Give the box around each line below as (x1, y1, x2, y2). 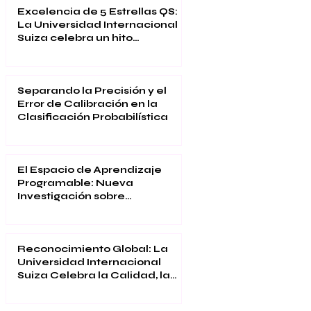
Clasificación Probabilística (17, 110, 168, 123)
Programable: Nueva (17, 176, 133, 189)
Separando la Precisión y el (17, 84, 167, 96)
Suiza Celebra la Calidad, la (17, 269, 170, 281)
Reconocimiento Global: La (17, 242, 168, 255)
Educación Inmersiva (17, 203, 135, 215)
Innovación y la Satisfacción (17, 282, 171, 294)
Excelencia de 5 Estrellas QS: (17, 5, 178, 17)
